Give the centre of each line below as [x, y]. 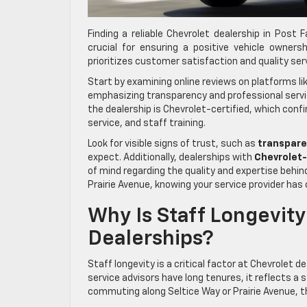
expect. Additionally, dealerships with [171, 157]
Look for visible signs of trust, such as [173, 144]
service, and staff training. [147, 123]
